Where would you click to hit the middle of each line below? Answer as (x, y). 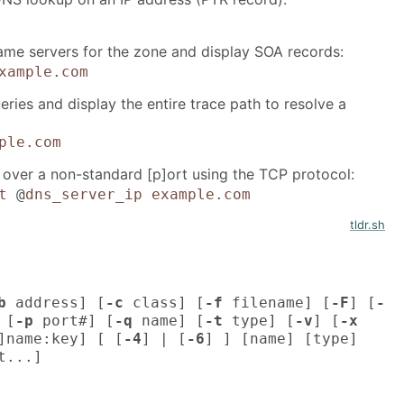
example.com (201, 195)
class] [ (164, 302)
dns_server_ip (83, 195)
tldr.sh (367, 225)
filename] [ (277, 302)
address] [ (56, 302)
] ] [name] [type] (281, 338)
